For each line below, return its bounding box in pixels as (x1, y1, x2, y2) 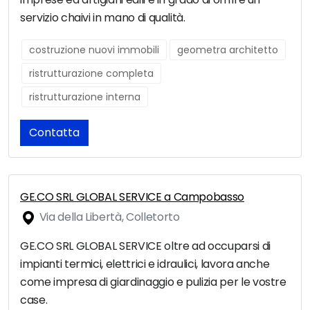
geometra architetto (177, 43, 278, 57)
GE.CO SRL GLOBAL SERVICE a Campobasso (20, 189, 245, 206)
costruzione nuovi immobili (29, 43, 159, 57)
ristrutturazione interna (29, 90, 140, 104)
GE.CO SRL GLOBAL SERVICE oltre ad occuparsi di (20, 238, 271, 255)
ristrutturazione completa (29, 66, 154, 81)
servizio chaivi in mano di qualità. (20, 10, 185, 26)
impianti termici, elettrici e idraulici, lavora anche (20, 256, 270, 273)
